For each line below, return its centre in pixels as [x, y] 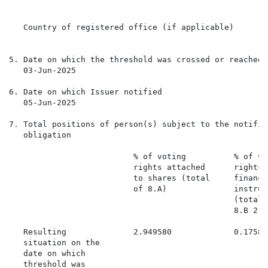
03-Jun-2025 [42, 71]
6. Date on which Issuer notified [86, 92]
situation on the [54, 243]
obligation [40, 135]
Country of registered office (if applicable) [121, 28]
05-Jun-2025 [42, 103]
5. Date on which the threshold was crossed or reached [136, 60]
